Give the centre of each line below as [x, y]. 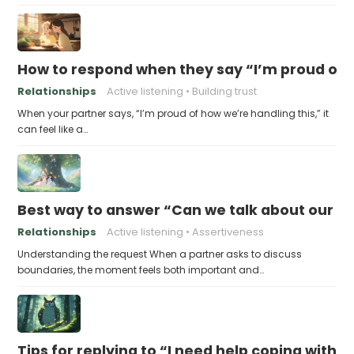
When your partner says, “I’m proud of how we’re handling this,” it [173, 113]
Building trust [225, 91]
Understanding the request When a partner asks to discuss [160, 254]
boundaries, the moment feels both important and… [141, 269]
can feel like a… [53, 129]
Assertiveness [228, 232]
